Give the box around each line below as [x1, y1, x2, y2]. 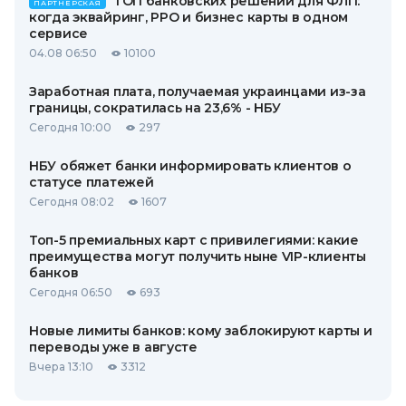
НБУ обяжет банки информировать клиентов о [29, 158, 352, 175]
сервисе [29, 25, 89, 43]
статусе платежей [29, 174, 154, 191]
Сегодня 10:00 [29, 121, 111, 135]
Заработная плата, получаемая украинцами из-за [29, 83, 366, 101]
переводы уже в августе [29, 339, 198, 356]
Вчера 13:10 [29, 360, 93, 374]
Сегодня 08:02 [29, 195, 114, 209]
